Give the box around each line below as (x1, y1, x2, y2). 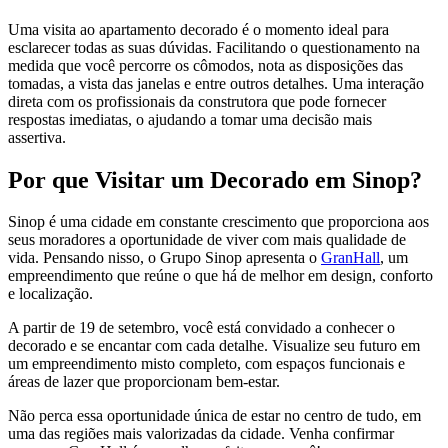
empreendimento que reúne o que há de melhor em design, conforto (8, 267, 433, 285)
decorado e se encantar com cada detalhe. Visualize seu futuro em (8, 337, 420, 355)
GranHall (321, 249, 380, 267)
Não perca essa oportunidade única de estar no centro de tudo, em (8, 407, 421, 425)
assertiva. (8, 128, 74, 146)
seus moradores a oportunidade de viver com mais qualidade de (8, 231, 406, 249)
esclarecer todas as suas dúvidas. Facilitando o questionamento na (8, 38, 420, 56)
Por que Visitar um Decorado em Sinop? (8, 166, 428, 193)
